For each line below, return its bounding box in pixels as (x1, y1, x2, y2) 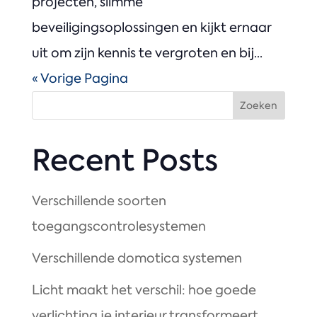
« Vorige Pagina (31, 70, 128, 88)
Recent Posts (31, 141, 218, 181)
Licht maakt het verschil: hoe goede (31, 282, 256, 299)
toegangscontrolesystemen (31, 218, 206, 236)
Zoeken (240, 99, 278, 113)
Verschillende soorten (31, 192, 166, 210)
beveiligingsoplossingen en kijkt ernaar (31, 19, 271, 37)
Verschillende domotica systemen (31, 250, 242, 267)
